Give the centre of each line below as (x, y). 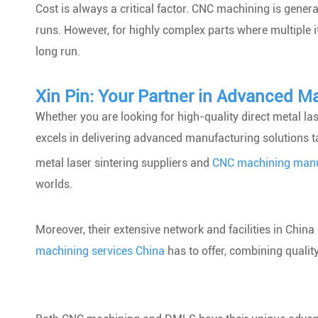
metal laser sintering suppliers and (124, 163)
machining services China (100, 251)
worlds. (54, 185)
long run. (58, 51)
